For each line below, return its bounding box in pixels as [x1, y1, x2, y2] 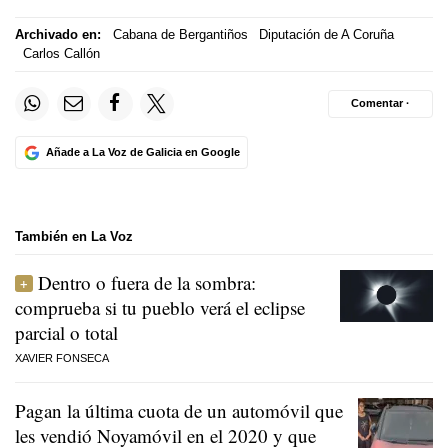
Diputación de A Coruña [259, 27, 394, 43]
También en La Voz [15, 229, 133, 244]
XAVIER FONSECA [15, 351, 109, 364]
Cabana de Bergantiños [112, 27, 248, 43]
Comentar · [351, 97, 410, 110]
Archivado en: [15, 27, 101, 43]
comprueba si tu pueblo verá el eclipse [15, 294, 305, 320]
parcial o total [15, 319, 118, 345]
